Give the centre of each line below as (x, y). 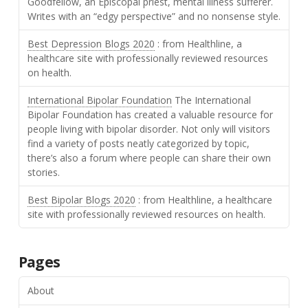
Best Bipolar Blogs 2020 (81, 200)
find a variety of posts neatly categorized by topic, (138, 143)
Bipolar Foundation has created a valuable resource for (150, 114)
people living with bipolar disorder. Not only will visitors (148, 129)
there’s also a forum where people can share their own (149, 157)
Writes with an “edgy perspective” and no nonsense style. (154, 16)
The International (211, 100)
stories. (43, 172)
